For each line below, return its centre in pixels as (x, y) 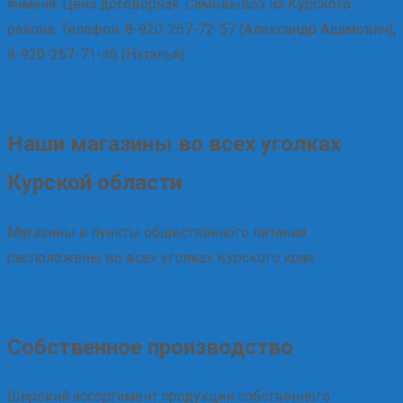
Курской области (94, 182)
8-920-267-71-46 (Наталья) (96, 54)
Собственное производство (150, 347)
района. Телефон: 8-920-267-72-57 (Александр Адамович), (201, 29)
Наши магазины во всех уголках (174, 143)
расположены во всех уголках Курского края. (162, 257)
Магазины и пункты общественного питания (157, 232)
